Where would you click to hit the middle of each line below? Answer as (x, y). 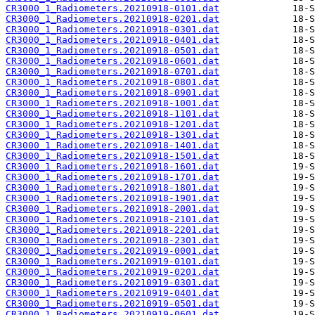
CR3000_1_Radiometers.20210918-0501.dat (112, 51)
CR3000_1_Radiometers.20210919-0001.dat (112, 251)
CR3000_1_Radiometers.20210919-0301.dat (112, 283)
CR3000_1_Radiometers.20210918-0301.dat (112, 30)
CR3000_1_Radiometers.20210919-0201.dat (112, 272)
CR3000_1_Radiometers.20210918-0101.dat (112, 8)
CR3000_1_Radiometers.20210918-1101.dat (112, 114)
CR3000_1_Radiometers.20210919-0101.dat (112, 262)
